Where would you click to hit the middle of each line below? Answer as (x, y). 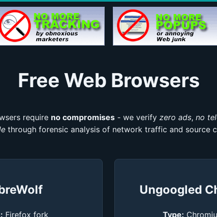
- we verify (137, 117)
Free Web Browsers (108, 80)
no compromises (83, 117)
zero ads (175, 117)
